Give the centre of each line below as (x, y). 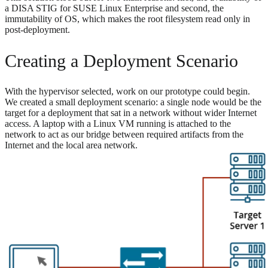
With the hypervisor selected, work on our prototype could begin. (127, 91)
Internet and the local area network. (71, 145)
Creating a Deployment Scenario (121, 60)
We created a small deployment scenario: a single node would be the (133, 102)
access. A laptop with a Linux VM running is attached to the (118, 123)
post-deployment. (37, 29)
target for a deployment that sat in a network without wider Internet (131, 112)
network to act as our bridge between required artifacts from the (124, 134)
